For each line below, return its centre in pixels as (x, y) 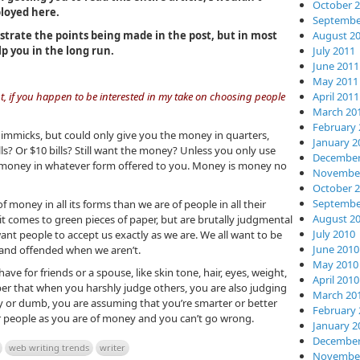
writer (112, 348)
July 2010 (334, 234)
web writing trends (49, 348)
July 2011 (334, 51)
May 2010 (335, 264)
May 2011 (335, 81)
